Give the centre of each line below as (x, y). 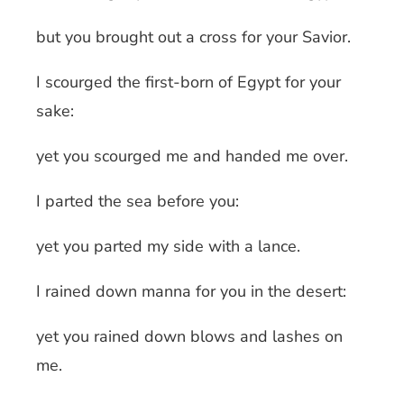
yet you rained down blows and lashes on (189, 336)
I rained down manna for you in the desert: (191, 291)
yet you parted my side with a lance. (168, 246)
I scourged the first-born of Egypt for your (188, 82)
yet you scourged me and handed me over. (192, 156)
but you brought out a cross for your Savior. (193, 37)
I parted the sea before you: (138, 201)
